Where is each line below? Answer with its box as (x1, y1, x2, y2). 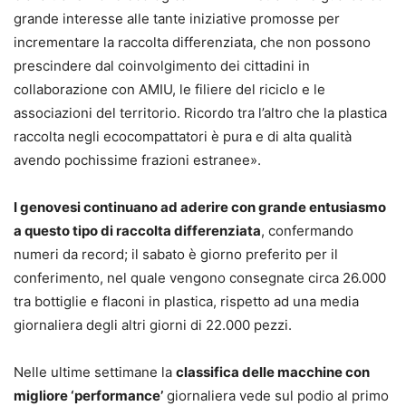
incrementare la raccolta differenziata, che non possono (14, 34, 371, 52)
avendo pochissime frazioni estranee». (14, 151, 261, 169)
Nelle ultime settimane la (14, 363, 176, 382)
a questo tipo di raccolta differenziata (14, 222, 261, 240)
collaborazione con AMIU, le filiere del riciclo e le (14, 81, 325, 99)
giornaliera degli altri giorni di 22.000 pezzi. (14, 316, 292, 334)
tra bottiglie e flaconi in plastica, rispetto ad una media (14, 293, 359, 311)
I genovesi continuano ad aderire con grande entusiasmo (14, 198, 386, 217)
